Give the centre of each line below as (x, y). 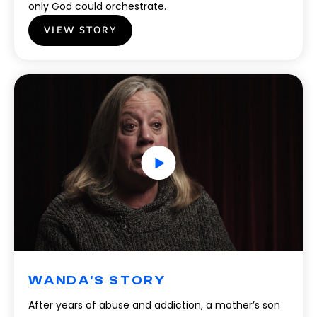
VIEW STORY (80, 30)
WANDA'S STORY (97, 281)
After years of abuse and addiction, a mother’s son (154, 305)
